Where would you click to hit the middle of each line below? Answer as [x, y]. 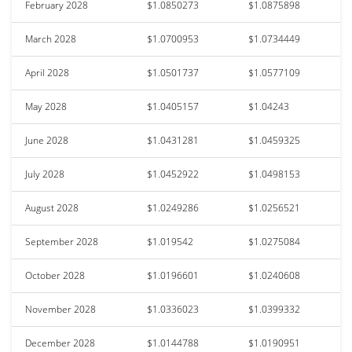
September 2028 [62, 241]
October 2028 [55, 275]
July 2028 [45, 174]
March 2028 [51, 38]
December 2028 [60, 343]
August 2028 [52, 207]
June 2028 [47, 140]
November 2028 [60, 309]
